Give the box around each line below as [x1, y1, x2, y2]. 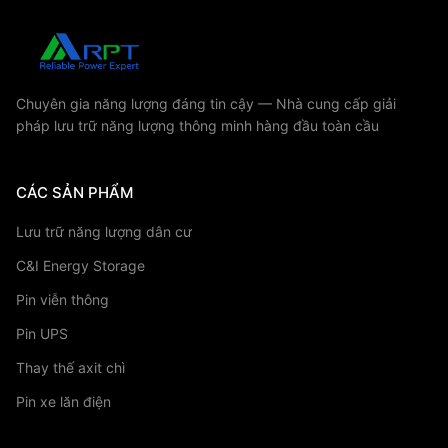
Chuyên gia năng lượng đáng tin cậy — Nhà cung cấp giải [16, 95, 396, 112]
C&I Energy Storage [16, 257, 145, 274]
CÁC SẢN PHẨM [16, 183, 133, 202]
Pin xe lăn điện [16, 393, 111, 410]
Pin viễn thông [16, 291, 109, 308]
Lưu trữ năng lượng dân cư [16, 223, 192, 240]
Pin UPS [16, 325, 68, 342]
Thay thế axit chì [16, 359, 125, 376]
